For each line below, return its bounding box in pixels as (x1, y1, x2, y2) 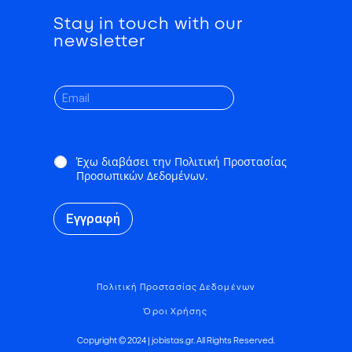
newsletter (53, 30, 146, 52)
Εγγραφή (66, 211, 121, 227)
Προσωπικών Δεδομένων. (76, 168, 209, 184)
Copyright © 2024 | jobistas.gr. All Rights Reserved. (77, 335, 275, 346)
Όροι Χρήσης (144, 306, 208, 317)
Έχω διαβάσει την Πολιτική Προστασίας (76, 154, 288, 170)
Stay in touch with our (53, 13, 244, 35)
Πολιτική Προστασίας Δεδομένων (97, 282, 255, 293)
